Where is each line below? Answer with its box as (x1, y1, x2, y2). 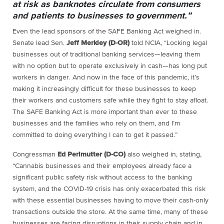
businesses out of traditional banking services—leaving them (12, 51, 200, 58)
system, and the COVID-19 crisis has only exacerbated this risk (12, 185, 205, 193)
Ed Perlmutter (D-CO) (57, 151, 125, 158)
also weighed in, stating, (125, 151, 201, 158)
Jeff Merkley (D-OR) (64, 39, 129, 47)
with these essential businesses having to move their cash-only (12, 197, 208, 204)
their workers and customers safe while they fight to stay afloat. (12, 97, 208, 104)
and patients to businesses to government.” (12, 11, 191, 21)
